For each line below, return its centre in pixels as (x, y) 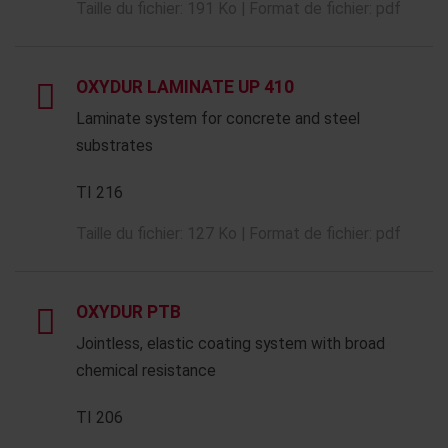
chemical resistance (146, 370)
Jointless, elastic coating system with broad (230, 343)
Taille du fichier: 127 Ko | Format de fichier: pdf (238, 233)
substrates (114, 145)
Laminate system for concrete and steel (218, 118)
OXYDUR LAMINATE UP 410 (185, 87)
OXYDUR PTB (128, 312)
